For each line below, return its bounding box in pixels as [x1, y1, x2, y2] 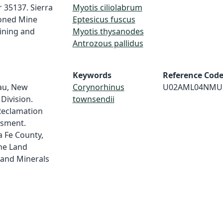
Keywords [72, 70, 111, 81]
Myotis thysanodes [72, 26, 144, 37]
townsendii [72, 94, 114, 105]
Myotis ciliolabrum [72, 2, 142, 13]
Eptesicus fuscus [72, 14, 135, 25]
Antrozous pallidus [72, 38, 143, 49]
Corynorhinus [72, 82, 124, 93]
